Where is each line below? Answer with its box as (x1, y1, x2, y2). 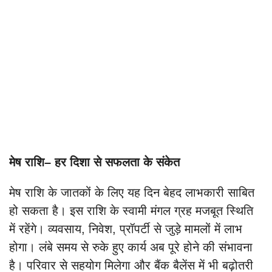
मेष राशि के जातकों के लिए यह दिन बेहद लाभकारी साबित (9, 186, 254, 200)
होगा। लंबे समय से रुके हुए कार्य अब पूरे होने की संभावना (9, 240, 253, 254)
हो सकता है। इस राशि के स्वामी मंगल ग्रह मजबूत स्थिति (9, 204, 253, 218)
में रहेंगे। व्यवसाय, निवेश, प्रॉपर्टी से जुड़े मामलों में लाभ (9, 222, 242, 236)
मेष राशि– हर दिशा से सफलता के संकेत (9, 155, 180, 169)
